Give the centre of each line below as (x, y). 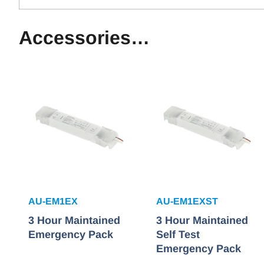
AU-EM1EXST (187, 202)
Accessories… (84, 38)
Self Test (178, 235)
